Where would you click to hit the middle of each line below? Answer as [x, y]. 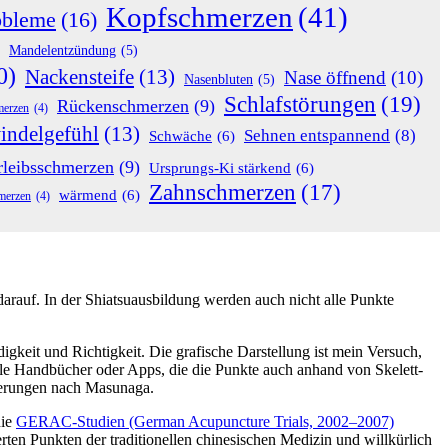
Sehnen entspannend [317, 135]
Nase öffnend [335, 77]
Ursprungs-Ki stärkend [220, 167]
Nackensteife [79, 76]
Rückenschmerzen [123, 105]
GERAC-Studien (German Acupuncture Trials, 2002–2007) [205, 422]
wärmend [88, 194]
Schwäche [180, 135]
